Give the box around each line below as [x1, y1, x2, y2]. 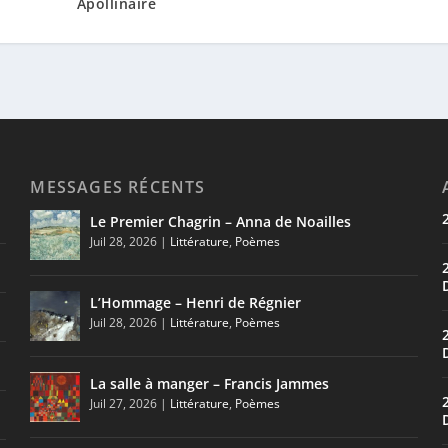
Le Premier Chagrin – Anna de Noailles [90, 212, 352, 232]
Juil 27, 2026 [90, 395, 158, 413]
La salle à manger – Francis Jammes [90, 374, 330, 394]
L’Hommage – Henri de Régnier [90, 293, 302, 313]
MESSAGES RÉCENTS [30, 176, 206, 199]
